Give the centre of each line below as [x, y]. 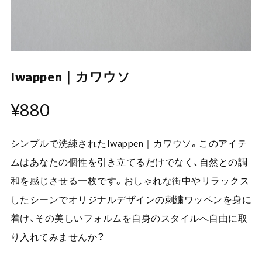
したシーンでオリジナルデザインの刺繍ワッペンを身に [131, 199]
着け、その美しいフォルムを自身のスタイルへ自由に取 [129, 218]
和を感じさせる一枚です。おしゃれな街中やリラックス [130, 180]
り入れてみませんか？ [58, 236]
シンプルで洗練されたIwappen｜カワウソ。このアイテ [129, 143]
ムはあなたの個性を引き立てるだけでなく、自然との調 [129, 161]
